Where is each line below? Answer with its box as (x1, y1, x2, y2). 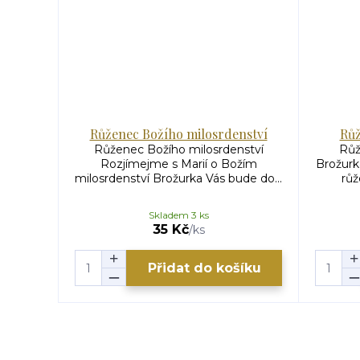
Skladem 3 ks (148, 209, 209, 222)
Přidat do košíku (147, 260, 261, 276)
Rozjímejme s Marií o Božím (100, 157, 257, 172)
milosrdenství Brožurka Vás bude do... (75, 171, 282, 186)
